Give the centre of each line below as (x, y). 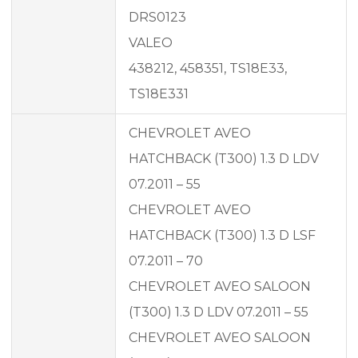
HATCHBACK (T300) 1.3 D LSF (222, 236)
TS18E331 (159, 94)
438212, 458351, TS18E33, (208, 69)
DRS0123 (157, 18)
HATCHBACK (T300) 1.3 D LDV (224, 159)
